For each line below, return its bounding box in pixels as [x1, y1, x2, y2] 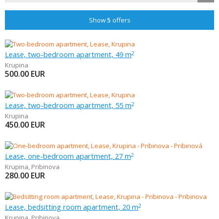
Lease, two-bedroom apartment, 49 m [5, 49, 131, 59]
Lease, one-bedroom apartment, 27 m [5, 151, 131, 161]
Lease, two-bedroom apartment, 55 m [5, 100, 131, 110]
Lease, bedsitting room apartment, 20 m [5, 202, 138, 212]
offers [110, 16, 131, 24]
